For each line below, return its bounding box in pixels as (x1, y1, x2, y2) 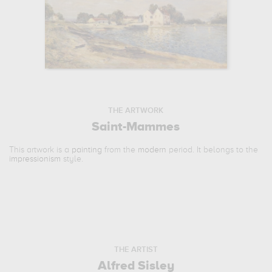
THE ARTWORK (108, 106, 164, 115)
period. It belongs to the (166, 145, 259, 154)
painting (72, 145, 103, 154)
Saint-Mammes (92, 120, 180, 134)
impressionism (9, 154, 61, 163)
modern (138, 145, 167, 154)
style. (61, 154, 84, 163)
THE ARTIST (114, 245, 158, 254)
